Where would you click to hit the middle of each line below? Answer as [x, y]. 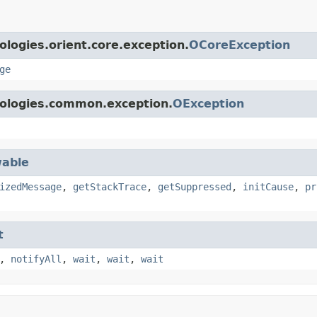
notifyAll [36, 259]
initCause [268, 186]
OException [208, 103]
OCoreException [240, 45]
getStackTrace [110, 186]
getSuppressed [195, 186]
